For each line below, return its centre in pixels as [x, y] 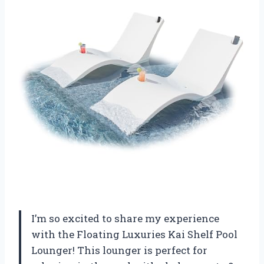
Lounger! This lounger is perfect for [119, 250]
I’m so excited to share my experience [125, 218]
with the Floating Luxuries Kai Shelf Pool [134, 234]
